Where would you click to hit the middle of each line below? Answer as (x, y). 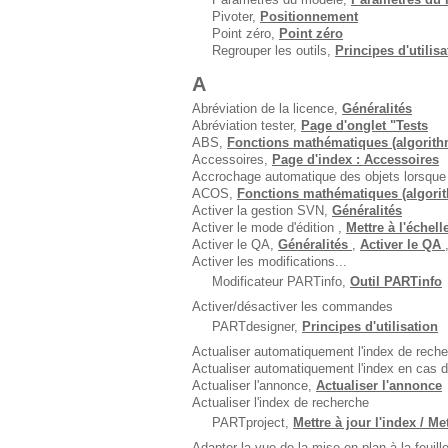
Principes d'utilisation (370, 326)
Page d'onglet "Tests (364, 125)
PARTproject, (252, 422)
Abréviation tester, (246, 125)
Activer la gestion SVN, (262, 210)
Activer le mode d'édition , (269, 227)
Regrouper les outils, (273, 50)
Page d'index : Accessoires (355, 159)
